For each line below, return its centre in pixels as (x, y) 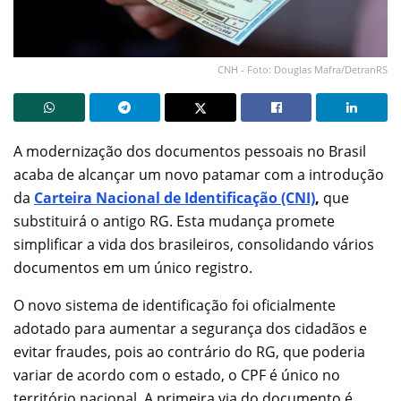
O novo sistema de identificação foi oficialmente (175, 305)
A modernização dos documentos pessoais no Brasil (190, 151)
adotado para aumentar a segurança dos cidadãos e (190, 328)
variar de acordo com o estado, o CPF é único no (177, 375)
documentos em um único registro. (133, 267)
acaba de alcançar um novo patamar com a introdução (199, 174)
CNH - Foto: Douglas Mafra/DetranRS (303, 69)
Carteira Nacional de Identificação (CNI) (175, 197)
